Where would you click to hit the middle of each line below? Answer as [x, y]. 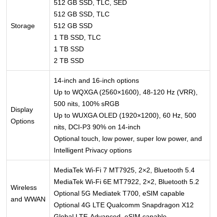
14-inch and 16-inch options [97, 80]
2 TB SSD [69, 60]
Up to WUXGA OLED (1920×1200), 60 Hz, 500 [125, 115]
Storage [23, 25]
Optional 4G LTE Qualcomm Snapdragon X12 [124, 205]
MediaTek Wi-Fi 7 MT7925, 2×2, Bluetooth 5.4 [124, 170]
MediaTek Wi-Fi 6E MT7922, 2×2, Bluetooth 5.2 [127, 181]
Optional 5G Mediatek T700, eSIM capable [119, 193]
